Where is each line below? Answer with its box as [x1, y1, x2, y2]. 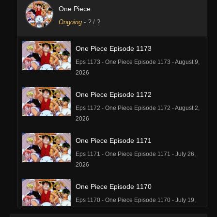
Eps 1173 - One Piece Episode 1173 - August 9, [76, 58, 200, 65]
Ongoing [59, 18, 82, 26]
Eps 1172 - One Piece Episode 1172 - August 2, [76, 104, 200, 111]
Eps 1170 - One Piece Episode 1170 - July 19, [76, 196, 196, 203]
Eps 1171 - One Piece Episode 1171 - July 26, [76, 150, 196, 157]
